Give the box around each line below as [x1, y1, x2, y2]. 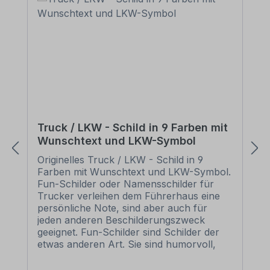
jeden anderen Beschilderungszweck [37, 214, 205, 226]
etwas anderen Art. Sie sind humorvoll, [37, 238, 216, 250]
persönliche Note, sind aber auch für [37, 202, 207, 214]
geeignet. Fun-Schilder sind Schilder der [37, 226, 219, 238]
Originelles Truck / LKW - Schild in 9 [37, 154, 203, 166]
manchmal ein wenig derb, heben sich [37, 250, 211, 262]
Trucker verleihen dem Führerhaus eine [37, 190, 220, 202]
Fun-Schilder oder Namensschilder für [37, 178, 214, 190]
